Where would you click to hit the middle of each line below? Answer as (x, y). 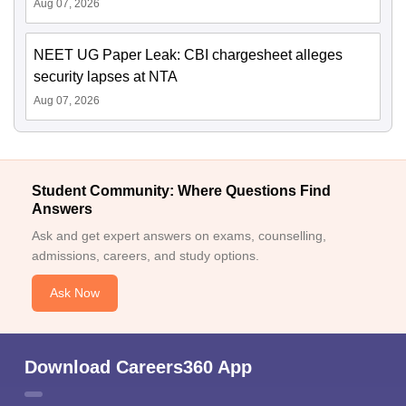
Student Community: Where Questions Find (181, 191)
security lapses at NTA (106, 77)
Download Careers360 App (138, 367)
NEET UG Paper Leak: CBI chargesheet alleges (188, 55)
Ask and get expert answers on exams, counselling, (179, 236)
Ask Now (75, 293)
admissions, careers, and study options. (145, 256)
